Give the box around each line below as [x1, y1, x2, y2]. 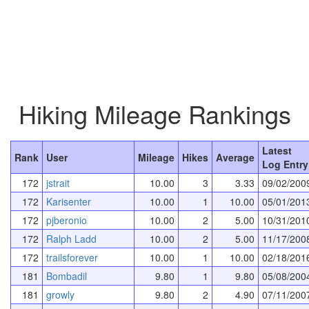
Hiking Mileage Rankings [18, 95, 291, 131]
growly [46, 287, 74, 301]
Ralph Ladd [46, 231, 97, 246]
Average [216, 150, 255, 164]
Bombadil [46, 268, 87, 283]
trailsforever [46, 250, 98, 264]
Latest [262, 143, 292, 157]
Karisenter [46, 194, 91, 208]
